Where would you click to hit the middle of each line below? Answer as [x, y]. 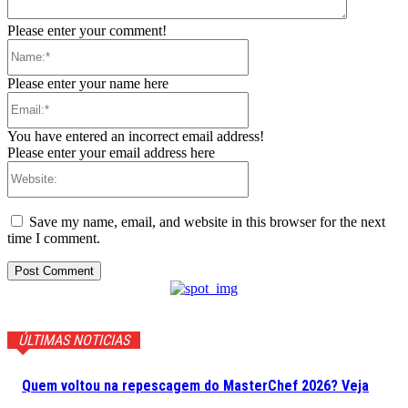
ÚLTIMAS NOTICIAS [74, 340]
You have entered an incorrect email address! [136, 136]
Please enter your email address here [111, 152]
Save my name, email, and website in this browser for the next [207, 221]
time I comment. [54, 238]
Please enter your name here [88, 83]
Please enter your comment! [87, 30]
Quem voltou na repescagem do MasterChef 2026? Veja [195, 385]
